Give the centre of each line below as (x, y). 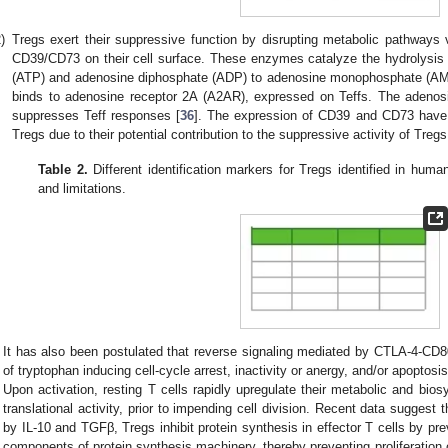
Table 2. (63, 169)
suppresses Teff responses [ (96, 116)
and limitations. (82, 188)
